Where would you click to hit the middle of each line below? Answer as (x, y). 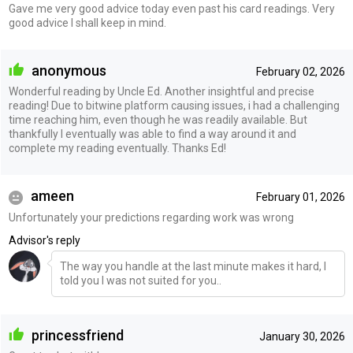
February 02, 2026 (300, 71)
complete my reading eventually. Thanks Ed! (117, 149)
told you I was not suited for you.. (140, 280)
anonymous (67, 70)
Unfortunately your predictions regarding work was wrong (151, 217)
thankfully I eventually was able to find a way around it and (152, 134)
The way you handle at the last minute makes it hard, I (193, 266)
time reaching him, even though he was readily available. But (158, 120)
